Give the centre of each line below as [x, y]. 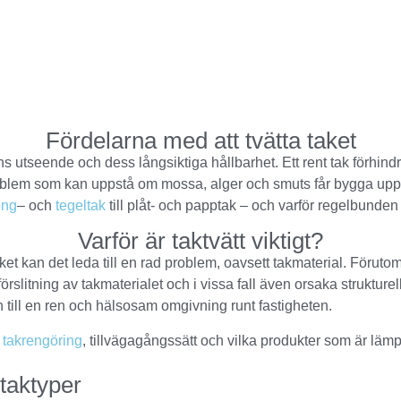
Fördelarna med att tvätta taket [200, 141]
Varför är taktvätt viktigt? [200, 241]
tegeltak [81, 205]
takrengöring [43, 340]
